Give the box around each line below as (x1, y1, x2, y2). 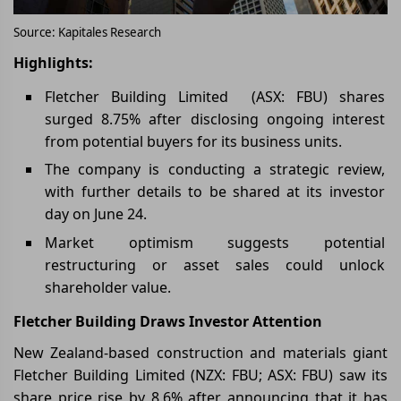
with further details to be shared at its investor (45, 182, 385, 202)
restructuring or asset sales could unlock (45, 254, 385, 275)
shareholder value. (45, 277, 172, 297)
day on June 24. (45, 204, 148, 225)
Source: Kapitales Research (13, 23, 161, 40)
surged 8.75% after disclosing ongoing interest (45, 108, 385, 129)
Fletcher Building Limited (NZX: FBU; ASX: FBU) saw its (13, 364, 388, 385)
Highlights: (13, 52, 93, 73)
